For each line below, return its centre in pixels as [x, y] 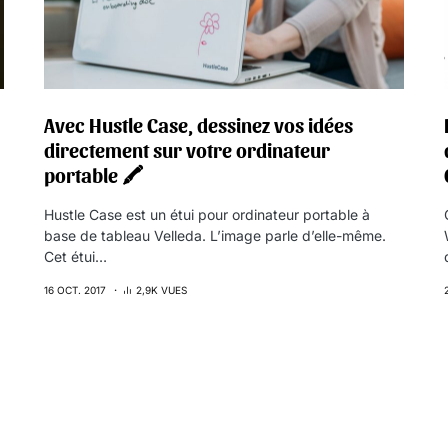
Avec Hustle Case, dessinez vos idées [198, 125]
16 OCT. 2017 [75, 290]
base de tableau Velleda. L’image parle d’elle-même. [215, 235]
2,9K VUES [161, 290]
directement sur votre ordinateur [187, 150]
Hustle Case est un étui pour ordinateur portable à [207, 214]
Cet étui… [75, 256]
